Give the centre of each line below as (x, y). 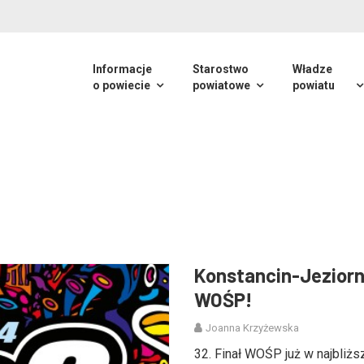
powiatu (314, 85)
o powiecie (121, 85)
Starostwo (221, 69)
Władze (312, 69)
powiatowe (221, 85)
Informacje (122, 69)
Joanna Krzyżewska (252, 328)
